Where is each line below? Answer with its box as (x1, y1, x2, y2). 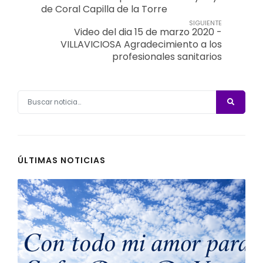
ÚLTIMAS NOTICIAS (18, 154, 106, 167)
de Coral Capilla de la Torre (41, 2, 167, 16)
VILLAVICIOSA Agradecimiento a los (60, 38, 222, 52)
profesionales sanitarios (112, 50, 222, 64)
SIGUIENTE (189, 18, 222, 28)
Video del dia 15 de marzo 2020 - (74, 25, 222, 39)
